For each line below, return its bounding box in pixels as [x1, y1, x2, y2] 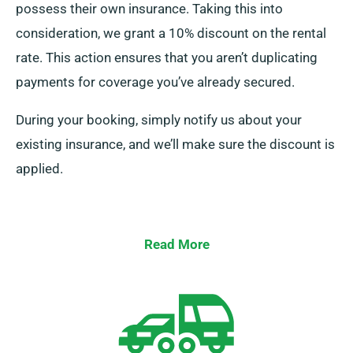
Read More [143, 236, 210, 253]
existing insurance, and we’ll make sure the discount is [16, 136, 335, 153]
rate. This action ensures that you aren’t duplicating [16, 50, 318, 66]
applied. [16, 161, 63, 177]
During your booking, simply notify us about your [16, 112, 302, 128]
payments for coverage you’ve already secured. [16, 74, 295, 91]
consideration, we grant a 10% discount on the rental [16, 25, 326, 42]
